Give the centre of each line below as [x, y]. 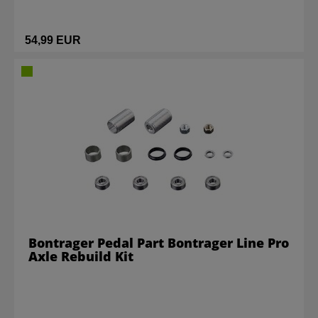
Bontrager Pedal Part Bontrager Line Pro [159, 243]
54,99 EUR [53, 40]
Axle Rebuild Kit [81, 256]
